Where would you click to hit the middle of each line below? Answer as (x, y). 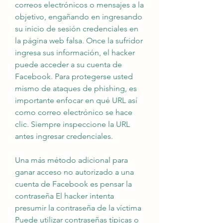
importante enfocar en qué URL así (76, 100)
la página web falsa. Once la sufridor (79, 41)
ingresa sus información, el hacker (75, 53)
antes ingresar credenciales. (64, 136)
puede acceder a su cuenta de (68, 64)
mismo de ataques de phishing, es (76, 88)
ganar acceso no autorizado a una (74, 172)
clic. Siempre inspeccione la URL (72, 124)
